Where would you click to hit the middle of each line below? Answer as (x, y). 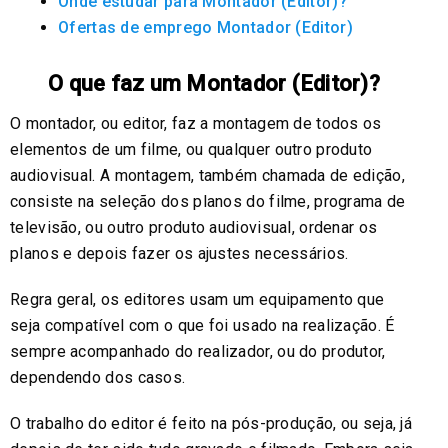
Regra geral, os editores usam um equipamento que (197, 299)
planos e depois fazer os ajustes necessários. (179, 253)
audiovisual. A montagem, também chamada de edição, (207, 175)
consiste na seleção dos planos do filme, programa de (208, 201)
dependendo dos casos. (98, 377)
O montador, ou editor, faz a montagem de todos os (196, 123)
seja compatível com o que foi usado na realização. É (202, 325)
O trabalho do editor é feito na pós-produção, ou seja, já (211, 423)
